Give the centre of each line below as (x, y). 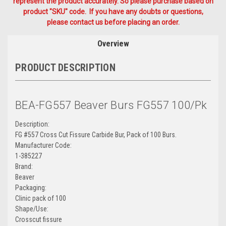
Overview (113, 43)
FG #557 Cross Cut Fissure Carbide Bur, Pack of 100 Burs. (96, 134)
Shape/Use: (32, 209)
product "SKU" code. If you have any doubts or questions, (113, 11)
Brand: (24, 166)
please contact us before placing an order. (113, 22)
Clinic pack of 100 (41, 198)
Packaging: (31, 187)
